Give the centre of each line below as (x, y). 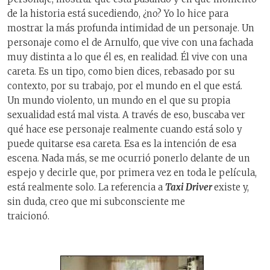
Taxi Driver (190, 187)
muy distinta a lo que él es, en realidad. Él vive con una (127, 57)
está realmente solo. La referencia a (86, 187)
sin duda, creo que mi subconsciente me (96, 202)
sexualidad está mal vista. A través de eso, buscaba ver (126, 115)
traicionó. (132, 216)
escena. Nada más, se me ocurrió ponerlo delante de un (129, 159)
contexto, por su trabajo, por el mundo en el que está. (125, 86)
